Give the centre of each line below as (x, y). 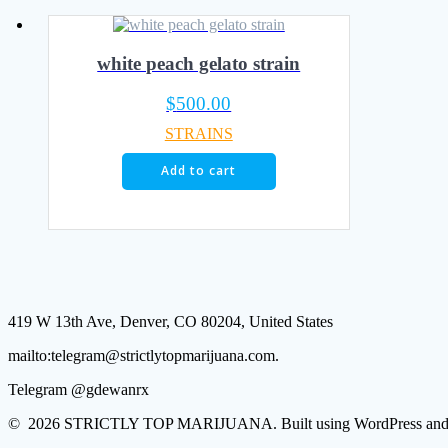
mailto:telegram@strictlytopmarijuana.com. (143, 356)
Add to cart (199, 171)
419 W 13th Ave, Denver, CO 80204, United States (170, 322)
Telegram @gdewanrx (78, 390)
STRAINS (198, 133)
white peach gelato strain (199, 63)
